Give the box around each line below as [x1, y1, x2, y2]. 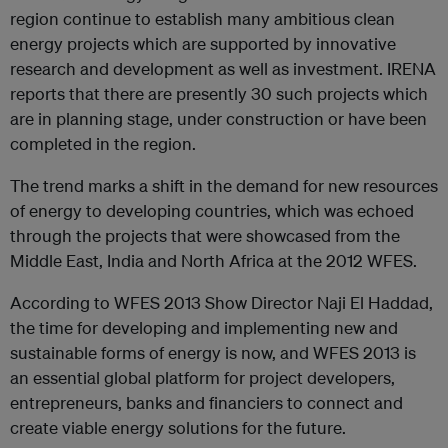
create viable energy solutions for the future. [10, 417, 346, 438]
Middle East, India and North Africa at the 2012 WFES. [10, 250, 417, 271]
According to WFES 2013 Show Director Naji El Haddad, [10, 292, 433, 313]
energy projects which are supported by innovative [10, 33, 396, 54]
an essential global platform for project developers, [10, 367, 395, 388]
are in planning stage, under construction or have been [10, 108, 427, 129]
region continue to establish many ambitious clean [10, 8, 395, 29]
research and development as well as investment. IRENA [10, 58, 436, 79]
